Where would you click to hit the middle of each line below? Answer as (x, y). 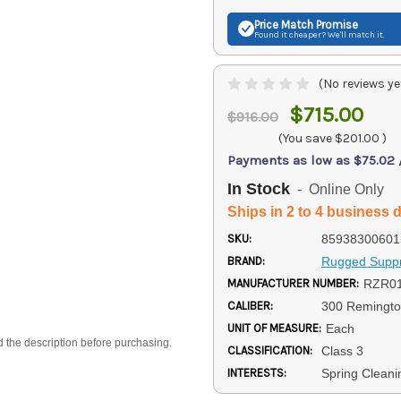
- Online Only (337, 190)
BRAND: (246, 260)
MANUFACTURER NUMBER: (293, 283)
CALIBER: (250, 305)
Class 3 (342, 350)
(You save (305, 138)
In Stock (259, 188)
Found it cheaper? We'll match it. (320, 34)
